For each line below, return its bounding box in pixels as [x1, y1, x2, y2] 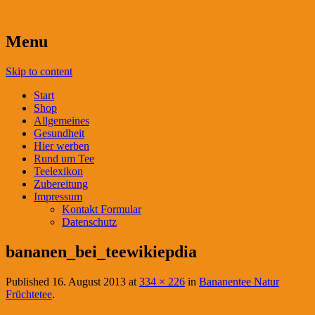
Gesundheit [34, 127, 84, 139]
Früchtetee [6, 288, 52, 300]
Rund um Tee [34, 152, 94, 165]
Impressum [34, 190, 82, 202]
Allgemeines [34, 114, 89, 127]
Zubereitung [34, 177, 88, 190]
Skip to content [6, 65, 72, 77]
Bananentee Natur [199, 275, 279, 288]
